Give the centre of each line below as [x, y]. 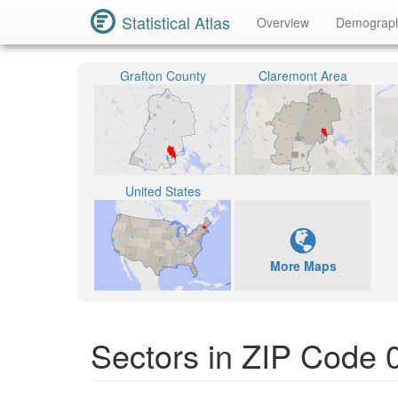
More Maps [303, 266]
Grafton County [163, 76]
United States [163, 191]
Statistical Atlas [176, 22]
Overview [283, 22]
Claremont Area [303, 76]
